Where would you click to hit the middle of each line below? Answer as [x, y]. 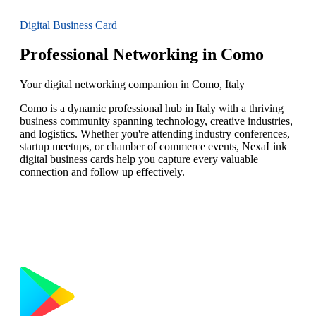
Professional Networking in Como [142, 55]
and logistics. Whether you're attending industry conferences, [155, 134]
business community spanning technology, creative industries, [156, 121]
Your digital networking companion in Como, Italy [132, 85]
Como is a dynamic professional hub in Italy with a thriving [152, 109]
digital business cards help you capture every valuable [139, 159]
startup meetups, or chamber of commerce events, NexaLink [153, 147]
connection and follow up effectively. [102, 172]
